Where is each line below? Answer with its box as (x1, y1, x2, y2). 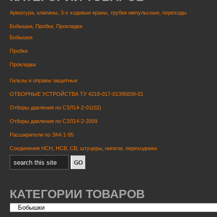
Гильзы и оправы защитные (10, 77, 77, 84)
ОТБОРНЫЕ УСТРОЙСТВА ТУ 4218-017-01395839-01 (10, 91, 143, 97)
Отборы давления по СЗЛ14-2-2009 (10, 118, 97, 124)
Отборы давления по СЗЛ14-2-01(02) (10, 105, 101, 111)
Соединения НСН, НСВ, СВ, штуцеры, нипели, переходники (10, 145, 157, 152)
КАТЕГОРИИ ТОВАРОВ (10, 187, 145, 201)
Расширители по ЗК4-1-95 (10, 132, 74, 138)
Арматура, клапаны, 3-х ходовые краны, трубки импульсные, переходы (10, 10, 186, 16)
